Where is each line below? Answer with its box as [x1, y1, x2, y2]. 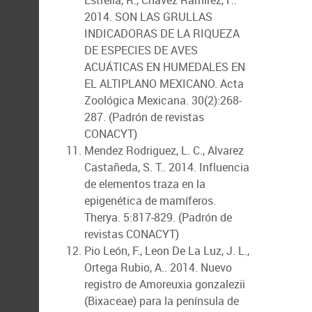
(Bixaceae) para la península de [84, 293, 239, 309]
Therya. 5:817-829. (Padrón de [84, 210, 232, 225]
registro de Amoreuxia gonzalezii [84, 276, 245, 292]
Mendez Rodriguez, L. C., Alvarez [84, 143, 244, 158]
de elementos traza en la [84, 176, 205, 192]
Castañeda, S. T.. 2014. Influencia [84, 159, 249, 175]
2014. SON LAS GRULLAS [84, 9, 212, 24]
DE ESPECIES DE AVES [84, 42, 198, 58]
